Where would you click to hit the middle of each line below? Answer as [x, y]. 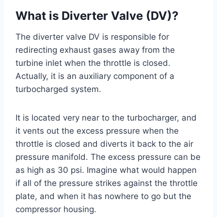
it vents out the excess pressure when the [97, 131]
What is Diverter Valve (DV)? [97, 15]
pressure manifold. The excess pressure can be [108, 157]
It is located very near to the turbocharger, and [106, 117]
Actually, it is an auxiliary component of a [95, 76]
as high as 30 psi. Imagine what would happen [106, 170]
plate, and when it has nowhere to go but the [103, 196]
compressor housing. [56, 209]
